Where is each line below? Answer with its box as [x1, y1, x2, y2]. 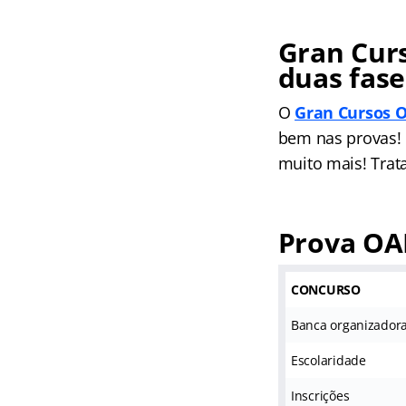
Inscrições [290, 387, 350, 404]
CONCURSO [290, 281, 361, 298]
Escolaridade [290, 352, 366, 369]
